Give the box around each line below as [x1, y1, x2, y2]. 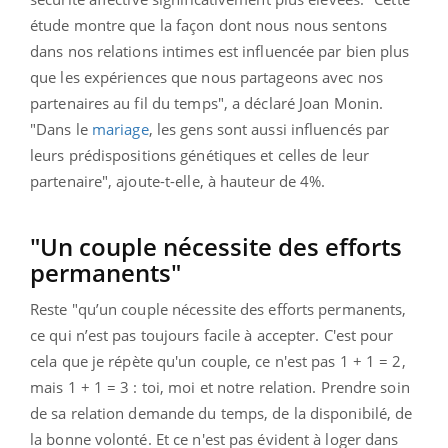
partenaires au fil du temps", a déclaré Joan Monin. [30, 92, 384, 113]
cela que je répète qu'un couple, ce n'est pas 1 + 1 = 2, [30, 350, 406, 371]
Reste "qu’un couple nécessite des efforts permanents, [30, 298, 407, 319]
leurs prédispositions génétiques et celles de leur [30, 144, 370, 165]
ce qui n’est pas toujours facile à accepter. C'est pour [30, 324, 394, 345]
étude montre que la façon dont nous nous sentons [30, 14, 387, 35]
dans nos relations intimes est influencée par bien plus [30, 40, 410, 61]
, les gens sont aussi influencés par [148, 118, 390, 139]
